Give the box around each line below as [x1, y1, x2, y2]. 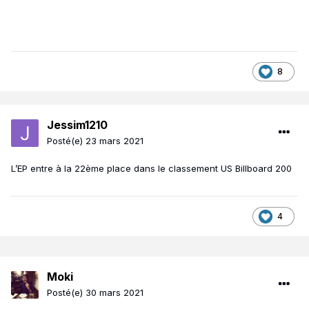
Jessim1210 [47, 118, 108, 132]
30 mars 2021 [86, 287, 143, 299]
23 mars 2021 [86, 135, 143, 147]
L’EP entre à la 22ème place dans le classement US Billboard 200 [11, 163, 292, 175]
